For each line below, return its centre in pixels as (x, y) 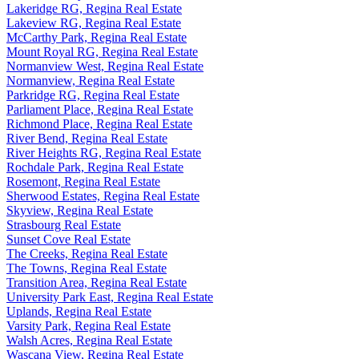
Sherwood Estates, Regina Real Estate (103, 196)
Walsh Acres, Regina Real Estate (89, 340)
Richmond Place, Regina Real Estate (99, 123)
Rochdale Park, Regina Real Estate (95, 167)
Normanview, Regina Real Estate (91, 80)
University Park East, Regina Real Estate (110, 296)
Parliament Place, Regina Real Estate (100, 109)
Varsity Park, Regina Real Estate (89, 325)
